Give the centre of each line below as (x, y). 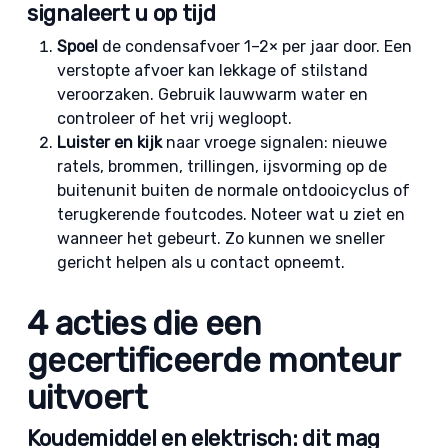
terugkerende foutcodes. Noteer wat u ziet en (230, 214)
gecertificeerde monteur (213, 360)
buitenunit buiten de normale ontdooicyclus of (233, 190)
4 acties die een (144, 323)
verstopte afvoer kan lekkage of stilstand (212, 70)
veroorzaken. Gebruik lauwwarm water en (212, 94)
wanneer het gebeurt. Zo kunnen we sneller (220, 238)
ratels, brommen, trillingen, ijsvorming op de (221, 166)
